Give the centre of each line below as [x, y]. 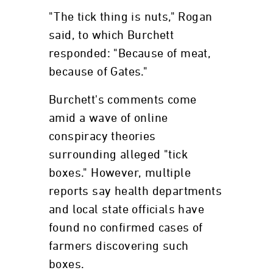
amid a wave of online [108, 118]
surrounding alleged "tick [118, 155]
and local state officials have [126, 210]
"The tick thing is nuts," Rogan [131, 17]
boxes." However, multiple [120, 173]
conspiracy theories [102, 136]
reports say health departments [135, 191]
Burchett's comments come [123, 100]
